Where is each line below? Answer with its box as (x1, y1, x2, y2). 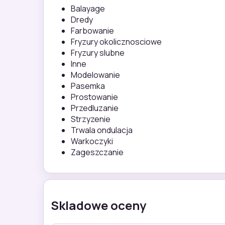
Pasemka (71, 80, 105, 92)
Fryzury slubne (71, 47, 125, 59)
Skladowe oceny (51, 197, 146, 214)
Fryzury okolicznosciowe (71, 36, 162, 48)
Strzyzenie (71, 114, 110, 125)
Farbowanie (71, 25, 114, 37)
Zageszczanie (71, 147, 124, 158)
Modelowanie (71, 69, 120, 81)
